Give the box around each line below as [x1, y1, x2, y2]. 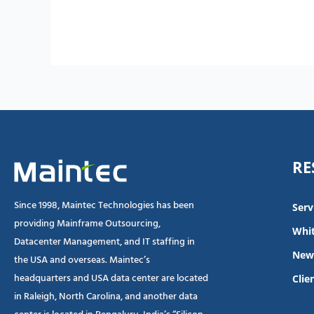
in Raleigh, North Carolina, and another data [14, 289, 198, 304]
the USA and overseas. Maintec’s [14, 253, 150, 268]
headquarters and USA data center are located [14, 271, 208, 286]
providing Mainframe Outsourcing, [14, 217, 161, 231]
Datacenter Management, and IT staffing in [14, 235, 195, 250]
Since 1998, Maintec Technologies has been [14, 198, 194, 213]
